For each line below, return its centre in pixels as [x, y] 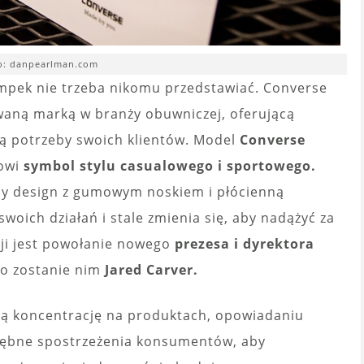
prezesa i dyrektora [243, 244]
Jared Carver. [152, 270]
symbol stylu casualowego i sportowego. [170, 166]
